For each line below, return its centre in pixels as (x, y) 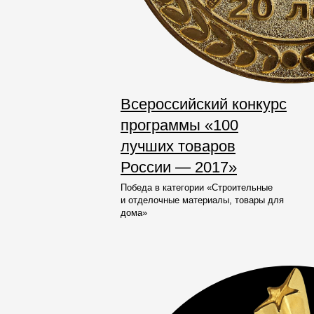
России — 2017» (179, 167)
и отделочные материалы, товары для (202, 200)
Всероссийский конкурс (204, 104)
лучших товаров (178, 146)
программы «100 (179, 125)
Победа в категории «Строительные (197, 187)
